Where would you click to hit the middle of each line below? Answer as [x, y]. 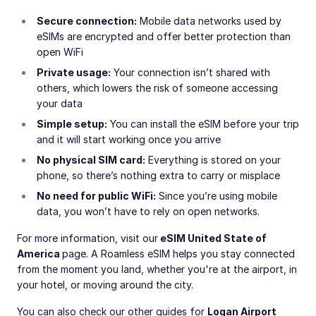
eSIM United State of [212, 238]
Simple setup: [72, 124]
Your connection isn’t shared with [190, 72]
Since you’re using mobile [217, 196]
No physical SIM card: [91, 160]
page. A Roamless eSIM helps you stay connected [178, 254]
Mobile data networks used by [209, 21]
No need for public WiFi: [96, 196]
